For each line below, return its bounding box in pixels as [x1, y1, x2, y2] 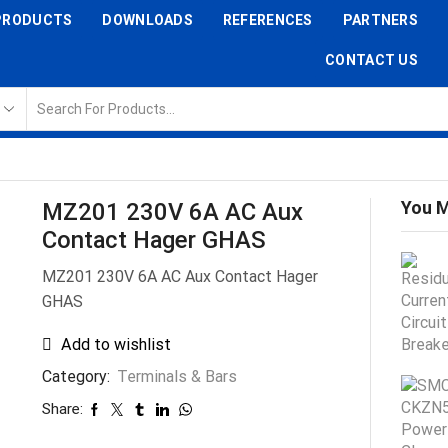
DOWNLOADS [102, 12, 193, 28]
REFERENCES [222, 12, 313, 28]
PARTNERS [342, 12, 418, 28]
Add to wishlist [60, 335, 171, 355]
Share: [41, 400, 83, 419]
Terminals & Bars [116, 367, 237, 387]
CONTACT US [325, 52, 418, 68]
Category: [41, 367, 114, 387]
